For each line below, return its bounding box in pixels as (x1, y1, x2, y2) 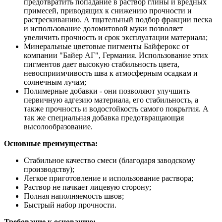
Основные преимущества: (4, 139, 98, 148)
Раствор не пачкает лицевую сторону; (24, 182, 151, 191)
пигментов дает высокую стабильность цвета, (24, 59, 179, 68)
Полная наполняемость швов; (24, 191, 124, 200)
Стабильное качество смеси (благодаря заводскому (24, 156, 195, 165)
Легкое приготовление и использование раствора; (24, 173, 193, 182)
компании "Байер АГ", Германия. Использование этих (24, 51, 208, 59)
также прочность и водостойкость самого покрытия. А (24, 104, 209, 113)
